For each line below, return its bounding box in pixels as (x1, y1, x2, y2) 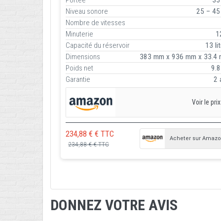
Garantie (66, 74, 90, 84)
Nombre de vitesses (66, 18, 125, 27)
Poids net (66, 63, 93, 73)
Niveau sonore (66, 6, 108, 16)
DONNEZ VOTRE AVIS (50, 196, 178, 214)
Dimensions (66, 52, 100, 61)
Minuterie (66, 29, 93, 38)
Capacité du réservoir (66, 40, 130, 50)
